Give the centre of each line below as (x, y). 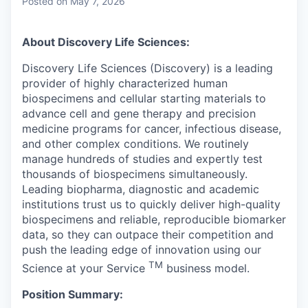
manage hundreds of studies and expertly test (142, 159)
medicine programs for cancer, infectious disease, (152, 129)
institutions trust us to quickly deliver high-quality (151, 205)
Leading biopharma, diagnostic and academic (141, 189)
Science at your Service (85, 268)
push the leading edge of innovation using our (142, 250)
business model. (206, 268)
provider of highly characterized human (125, 84)
